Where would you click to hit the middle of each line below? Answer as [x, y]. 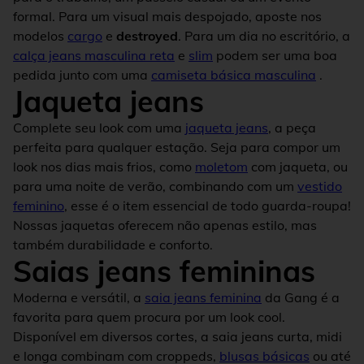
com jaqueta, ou [298, 166]
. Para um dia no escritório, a [264, 35]
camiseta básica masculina [234, 74]
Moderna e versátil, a [79, 297]
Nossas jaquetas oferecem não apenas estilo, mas [165, 225]
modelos [40, 35]
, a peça [292, 127]
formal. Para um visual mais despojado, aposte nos [167, 16]
